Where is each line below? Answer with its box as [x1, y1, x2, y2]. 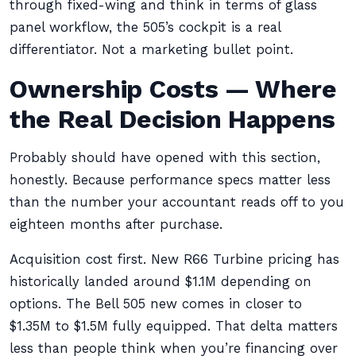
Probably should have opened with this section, [10, 150, 320, 165]
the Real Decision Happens [10, 104, 336, 134]
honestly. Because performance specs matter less [10, 172, 331, 188]
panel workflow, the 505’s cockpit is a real [10, 20, 281, 35]
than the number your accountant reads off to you [10, 195, 344, 210]
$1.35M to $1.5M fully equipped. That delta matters [10, 319, 338, 334]
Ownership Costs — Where [10, 74, 337, 104]
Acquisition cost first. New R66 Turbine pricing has [10, 252, 339, 267]
